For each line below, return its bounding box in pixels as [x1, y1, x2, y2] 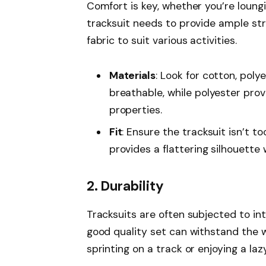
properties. [109, 103, 163, 117]
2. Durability [86, 177, 164, 195]
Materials [109, 69, 156, 83]
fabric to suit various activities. [86, 33, 237, 47]
